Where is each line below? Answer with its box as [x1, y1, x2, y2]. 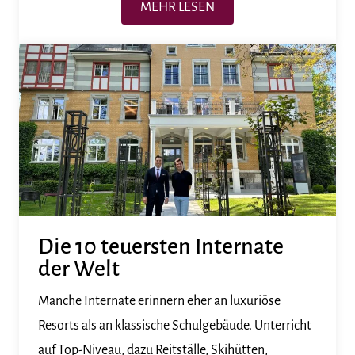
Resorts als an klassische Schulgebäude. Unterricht [38, 318, 311, 333]
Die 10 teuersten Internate [38, 234, 284, 258]
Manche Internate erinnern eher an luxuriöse [38, 293, 281, 308]
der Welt [38, 256, 120, 281]
